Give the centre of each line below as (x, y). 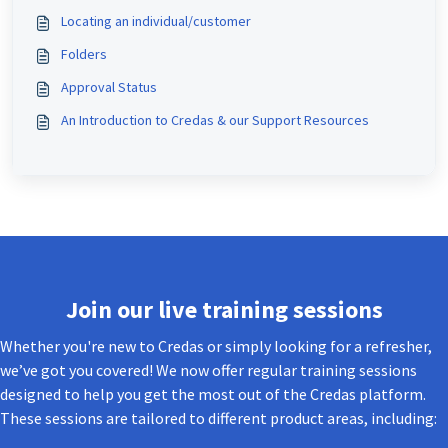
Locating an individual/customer (156, 21)
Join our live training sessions (224, 310)
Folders (84, 54)
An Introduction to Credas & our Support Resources (215, 120)
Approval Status (109, 87)
